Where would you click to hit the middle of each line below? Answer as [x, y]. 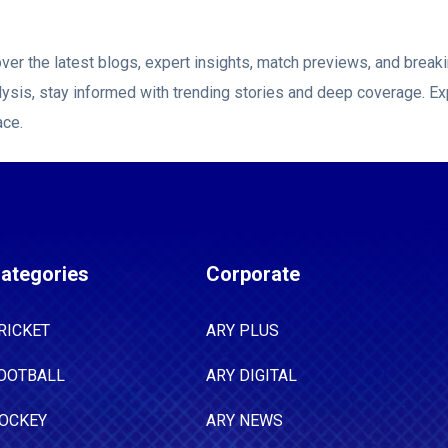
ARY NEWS [244, 420]
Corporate [253, 274]
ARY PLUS [242, 330]
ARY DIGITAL [251, 375]
